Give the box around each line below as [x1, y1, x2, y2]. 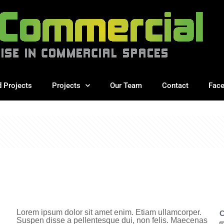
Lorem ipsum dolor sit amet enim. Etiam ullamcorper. [16, 208, 201, 216]
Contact [161, 81, 188, 90]
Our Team [109, 81, 142, 90]
